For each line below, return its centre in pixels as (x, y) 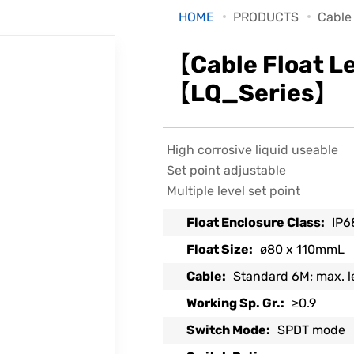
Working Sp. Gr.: (236, 303)
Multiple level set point (233, 191)
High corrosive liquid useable (252, 150)
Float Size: (220, 249)
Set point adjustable (226, 170)
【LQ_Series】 (252, 93)
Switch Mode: (229, 330)
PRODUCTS (266, 17)
